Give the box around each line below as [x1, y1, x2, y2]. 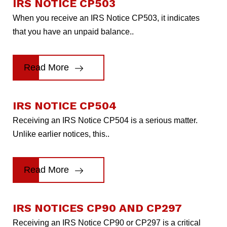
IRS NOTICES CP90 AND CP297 [13, 201, 182, 214]
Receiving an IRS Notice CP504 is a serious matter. [13, 116, 198, 125]
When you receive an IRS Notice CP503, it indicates [13, 13, 200, 22]
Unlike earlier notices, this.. [13, 129, 109, 138]
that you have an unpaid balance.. [13, 27, 134, 36]
